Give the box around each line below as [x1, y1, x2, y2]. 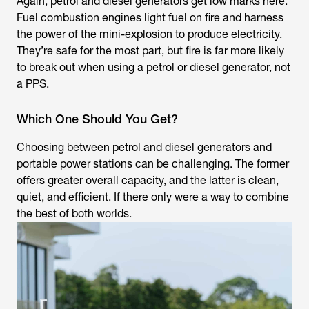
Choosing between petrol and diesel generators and [17, 141, 272, 154]
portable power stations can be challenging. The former [17, 157, 289, 170]
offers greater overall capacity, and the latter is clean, [17, 174, 279, 187]
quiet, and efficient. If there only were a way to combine [17, 190, 289, 203]
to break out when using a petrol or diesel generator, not [17, 61, 290, 74]
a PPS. [17, 77, 49, 90]
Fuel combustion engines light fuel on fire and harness [17, 11, 283, 24]
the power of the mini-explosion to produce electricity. [17, 28, 282, 41]
